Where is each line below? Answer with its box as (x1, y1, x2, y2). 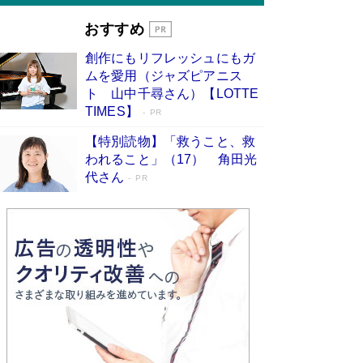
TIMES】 (85, 105, 139, 119)
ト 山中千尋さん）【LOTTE (85, 87, 259, 101)
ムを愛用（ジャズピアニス (85, 69, 242, 83)
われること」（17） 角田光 (85, 152, 258, 167)
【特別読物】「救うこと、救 (85, 135, 256, 149)
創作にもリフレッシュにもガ (85, 51, 256, 66)
